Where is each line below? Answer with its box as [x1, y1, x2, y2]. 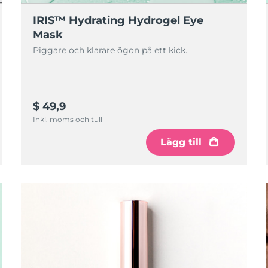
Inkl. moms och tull [32, 115, 102, 124]
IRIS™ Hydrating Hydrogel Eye [32, 14, 203, 27]
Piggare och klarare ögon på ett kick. [32, 45, 187, 56]
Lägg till [160, 136, 202, 148]
